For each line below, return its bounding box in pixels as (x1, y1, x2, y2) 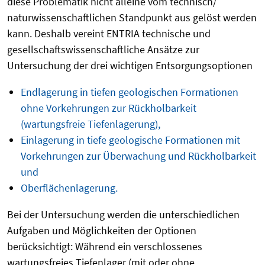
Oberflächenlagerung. (20, 180, 118, 195)
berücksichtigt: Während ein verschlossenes (7, 239, 202, 253)
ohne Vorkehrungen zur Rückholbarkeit (20, 101, 196, 115)
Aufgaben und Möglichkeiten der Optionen (7, 223, 196, 237)
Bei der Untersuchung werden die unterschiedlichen (7, 207, 240, 221)
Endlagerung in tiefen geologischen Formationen (20, 85, 238, 99)
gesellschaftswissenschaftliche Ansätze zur (7, 42, 199, 56)
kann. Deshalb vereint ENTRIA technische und (7, 26, 211, 40)
